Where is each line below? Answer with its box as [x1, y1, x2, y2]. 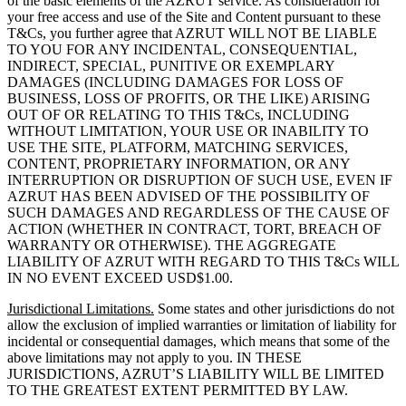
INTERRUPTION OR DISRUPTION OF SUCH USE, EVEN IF [7, 171, 392, 188]
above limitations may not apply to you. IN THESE [7, 349, 302, 365]
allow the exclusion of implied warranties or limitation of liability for [7, 316, 396, 333]
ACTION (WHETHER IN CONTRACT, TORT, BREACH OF [7, 220, 382, 237]
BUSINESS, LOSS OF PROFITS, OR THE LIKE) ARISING [7, 90, 371, 106]
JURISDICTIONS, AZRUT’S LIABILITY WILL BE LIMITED [7, 365, 384, 382]
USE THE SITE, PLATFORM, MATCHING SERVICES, [7, 139, 348, 155]
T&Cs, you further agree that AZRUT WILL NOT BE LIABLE [7, 24, 377, 41]
